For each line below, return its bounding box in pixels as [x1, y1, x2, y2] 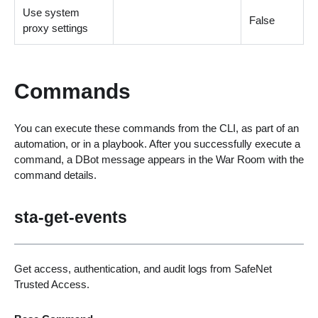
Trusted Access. [13, 278, 89, 290]
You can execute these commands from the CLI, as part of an [13, 121, 299, 134]
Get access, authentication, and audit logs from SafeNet [13, 262, 272, 275]
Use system [23, 6, 80, 19]
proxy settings [23, 22, 89, 35]
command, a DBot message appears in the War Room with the [13, 153, 304, 165]
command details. [13, 168, 97, 181]
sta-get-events [13, 207, 127, 226]
